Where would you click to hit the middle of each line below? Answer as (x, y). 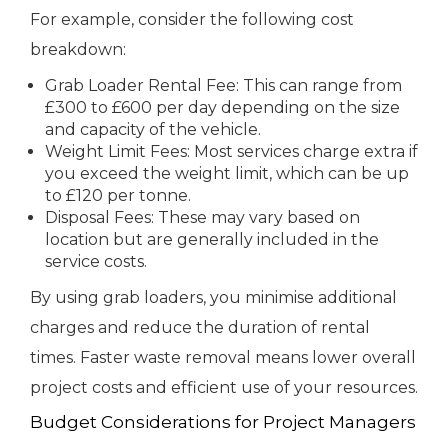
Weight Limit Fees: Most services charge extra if (231, 152)
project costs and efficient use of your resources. (224, 388)
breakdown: (78, 50)
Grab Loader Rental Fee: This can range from (223, 86)
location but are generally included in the (212, 240)
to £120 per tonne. (118, 196)
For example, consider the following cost (192, 20)
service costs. (96, 262)
